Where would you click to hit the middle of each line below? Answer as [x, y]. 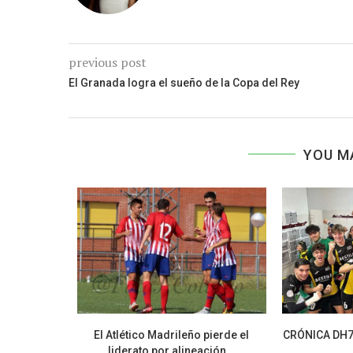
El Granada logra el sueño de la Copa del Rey [184, 82]
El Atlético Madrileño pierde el [172, 334]
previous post [108, 62]
